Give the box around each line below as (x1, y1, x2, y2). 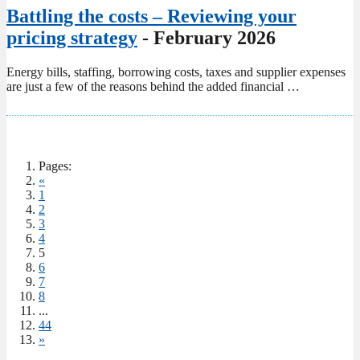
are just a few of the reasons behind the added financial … (6, 79, 300, 93)
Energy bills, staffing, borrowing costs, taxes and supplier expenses (6, 64, 346, 79)
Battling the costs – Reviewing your (6, 5, 297, 27)
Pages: (39, 158, 72, 173)
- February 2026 (137, 27, 276, 48)
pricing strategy (6, 27, 137, 48)
